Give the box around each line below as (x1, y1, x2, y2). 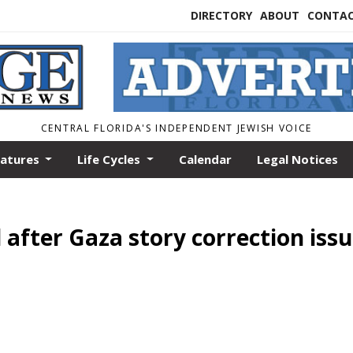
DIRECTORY (191, 8, 252, 23)
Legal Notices (257, 151, 339, 167)
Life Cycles (77, 151, 144, 167)
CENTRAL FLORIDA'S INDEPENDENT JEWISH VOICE (40, 121, 313, 135)
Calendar (179, 151, 232, 167)
